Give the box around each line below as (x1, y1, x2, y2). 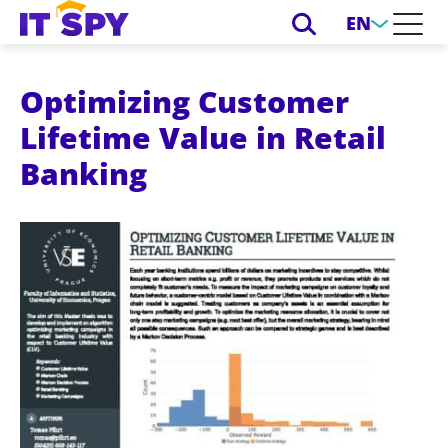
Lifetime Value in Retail (20, 116, 386, 158)
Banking (20, 152, 147, 194)
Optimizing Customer (20, 80, 349, 122)
